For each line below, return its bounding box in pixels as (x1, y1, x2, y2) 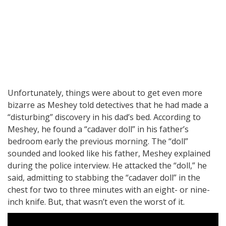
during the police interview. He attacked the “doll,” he (8, 160, 207, 172)
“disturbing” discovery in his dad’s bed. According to (8, 111, 201, 123)
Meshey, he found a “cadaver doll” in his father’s (8, 124, 189, 135)
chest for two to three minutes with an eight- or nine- (8, 184, 210, 196)
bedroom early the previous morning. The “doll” (8, 136, 188, 147)
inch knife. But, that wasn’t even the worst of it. (8, 196, 185, 208)
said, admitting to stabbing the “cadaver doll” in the (8, 172, 200, 184)
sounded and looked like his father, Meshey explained (8, 148, 210, 159)
